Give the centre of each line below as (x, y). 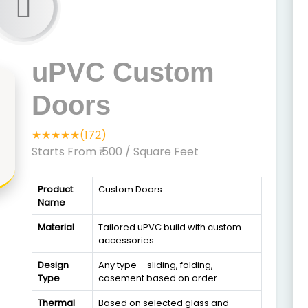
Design (53, 265)
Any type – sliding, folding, (156, 265)
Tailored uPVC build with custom (170, 227)
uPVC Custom (123, 72)
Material (56, 227)
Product (55, 189)
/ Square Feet (162, 152)
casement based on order (158, 278)
